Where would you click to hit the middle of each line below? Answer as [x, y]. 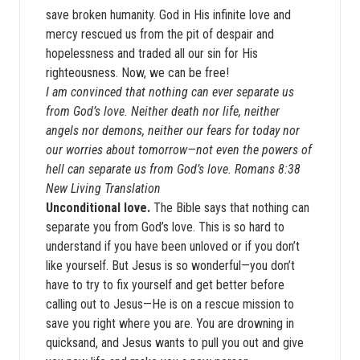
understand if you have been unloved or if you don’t [173, 246]
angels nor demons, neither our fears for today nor [173, 131]
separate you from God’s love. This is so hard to [165, 227]
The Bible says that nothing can [230, 208]
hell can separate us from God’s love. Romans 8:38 [173, 169]
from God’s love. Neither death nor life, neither [163, 111]
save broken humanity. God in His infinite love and [168, 15]
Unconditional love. [98, 208]
